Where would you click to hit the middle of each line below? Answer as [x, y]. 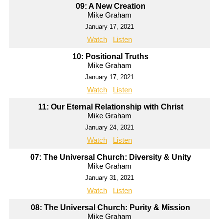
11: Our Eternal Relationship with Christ [110, 107]
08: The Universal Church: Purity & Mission [111, 208]
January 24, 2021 [109, 128]
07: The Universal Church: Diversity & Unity [110, 157]
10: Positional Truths [111, 57]
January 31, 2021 [109, 178]
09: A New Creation [110, 6]
